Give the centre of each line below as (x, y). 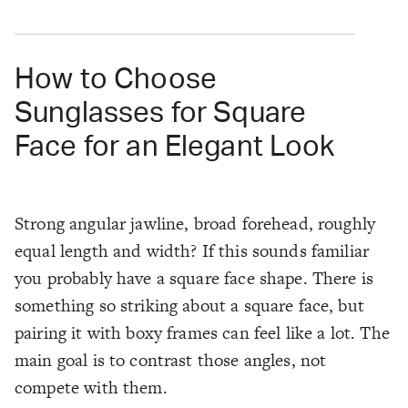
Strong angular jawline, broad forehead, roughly (195, 224)
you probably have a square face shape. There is (194, 279)
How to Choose (116, 80)
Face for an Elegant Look (175, 148)
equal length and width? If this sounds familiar (192, 251)
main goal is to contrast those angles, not (171, 361)
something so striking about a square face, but (189, 306)
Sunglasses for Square (161, 114)
